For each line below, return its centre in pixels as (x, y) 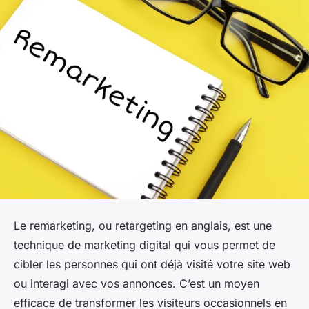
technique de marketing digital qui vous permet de (144, 245)
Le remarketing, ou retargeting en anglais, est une (143, 225)
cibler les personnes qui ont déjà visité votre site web (152, 264)
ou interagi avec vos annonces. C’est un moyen (137, 283)
